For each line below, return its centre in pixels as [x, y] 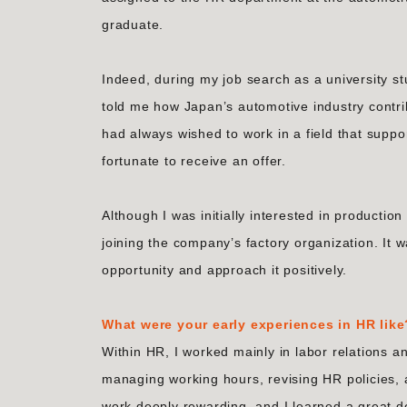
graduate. [133, 25]
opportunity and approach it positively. [225, 270]
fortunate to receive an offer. [194, 161]
